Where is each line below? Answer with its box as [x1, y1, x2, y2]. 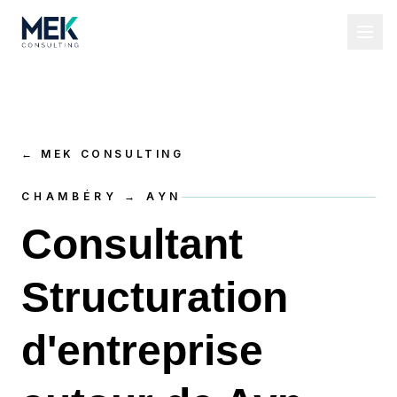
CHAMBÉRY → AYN [21, 190, 183, 203]
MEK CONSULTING [41, 147, 184, 160]
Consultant [21, 221, 243, 268]
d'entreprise [21, 327, 263, 374]
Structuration [21, 274, 288, 321]
